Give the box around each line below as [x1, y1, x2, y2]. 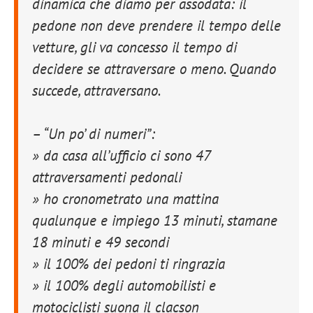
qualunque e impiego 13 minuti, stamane [32, 211, 277, 231]
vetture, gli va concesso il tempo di [32, 38, 237, 57]
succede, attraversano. [32, 81, 161, 101]
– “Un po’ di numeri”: [32, 124, 155, 144]
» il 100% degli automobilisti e [32, 276, 216, 296]
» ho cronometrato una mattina [32, 189, 219, 209]
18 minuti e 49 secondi [32, 233, 169, 252]
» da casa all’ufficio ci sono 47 [32, 146, 210, 166]
